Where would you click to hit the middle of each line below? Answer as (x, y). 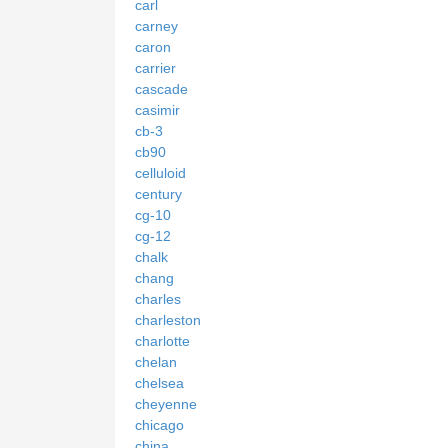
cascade (161, 89)
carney (156, 26)
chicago (159, 425)
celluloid (160, 173)
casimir (157, 110)
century (158, 194)
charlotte (162, 341)
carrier (155, 68)
